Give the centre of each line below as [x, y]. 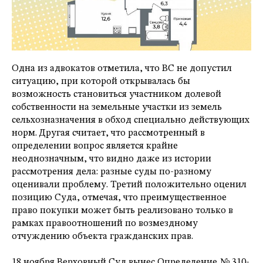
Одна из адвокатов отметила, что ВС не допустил [122, 69]
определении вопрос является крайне [95, 146]
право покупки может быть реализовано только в [122, 211]
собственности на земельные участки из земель [117, 108]
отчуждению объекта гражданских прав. [102, 237]
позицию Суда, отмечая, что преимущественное [119, 198]
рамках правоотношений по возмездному [105, 224]
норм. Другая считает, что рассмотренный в [108, 134]
